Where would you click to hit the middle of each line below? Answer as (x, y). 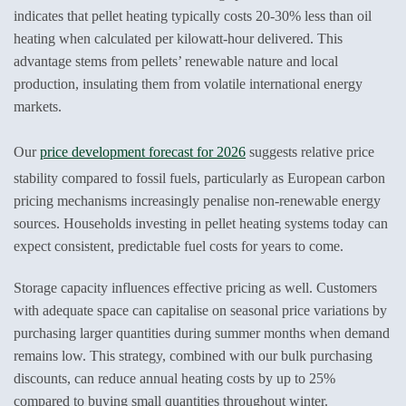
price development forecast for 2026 (143, 151)
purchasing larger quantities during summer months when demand (202, 333)
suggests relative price (310, 151)
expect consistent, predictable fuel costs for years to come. (179, 246)
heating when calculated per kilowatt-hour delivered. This (178, 39)
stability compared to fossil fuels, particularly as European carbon (199, 178)
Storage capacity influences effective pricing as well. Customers (195, 287)
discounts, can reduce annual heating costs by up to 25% (174, 378)
